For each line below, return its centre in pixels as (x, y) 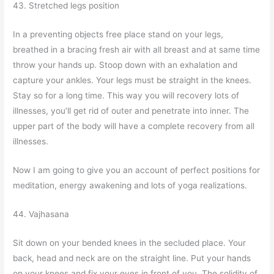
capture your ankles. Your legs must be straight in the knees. (132, 80)
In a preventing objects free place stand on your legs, (118, 35)
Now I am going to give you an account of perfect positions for (137, 170)
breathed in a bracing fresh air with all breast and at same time (137, 50)
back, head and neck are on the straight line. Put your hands (132, 258)
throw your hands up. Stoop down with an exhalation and (125, 65)
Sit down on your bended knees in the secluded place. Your (130, 243)
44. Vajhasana (41, 214)
